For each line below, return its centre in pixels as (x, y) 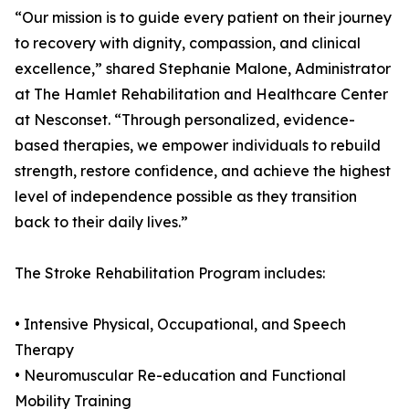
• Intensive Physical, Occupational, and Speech (180, 325)
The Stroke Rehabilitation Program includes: (170, 273)
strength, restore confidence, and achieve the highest (203, 171)
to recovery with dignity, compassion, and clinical (188, 43)
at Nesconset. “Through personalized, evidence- (185, 120)
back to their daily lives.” (101, 222)
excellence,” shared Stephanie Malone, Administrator (203, 69)
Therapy (44, 350)
